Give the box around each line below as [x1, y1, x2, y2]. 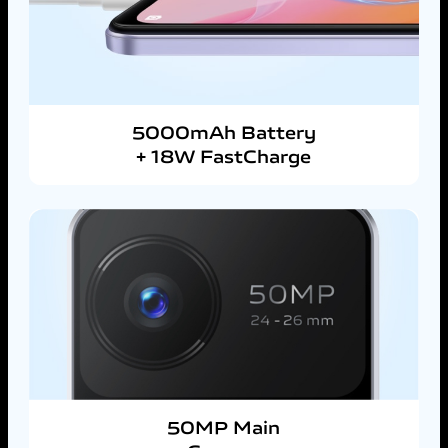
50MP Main [167, 413, 281, 439]
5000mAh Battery [131, 118, 316, 143]
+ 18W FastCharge [136, 142, 312, 167]
